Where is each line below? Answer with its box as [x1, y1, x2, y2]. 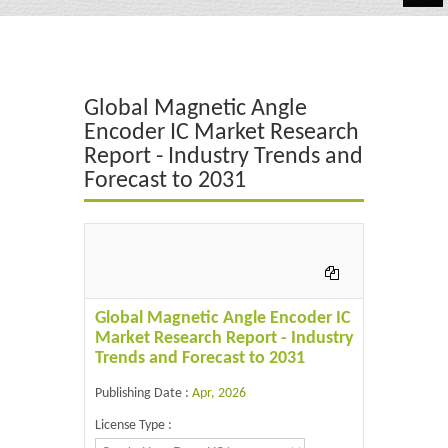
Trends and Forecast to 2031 [95, 349, 305, 368]
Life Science [17, 318, 84, 334]
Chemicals [17, 60, 75, 76]
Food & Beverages [17, 189, 124, 205]
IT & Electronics [17, 275, 108, 291]
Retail [17, 361, 50, 377]
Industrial [17, 232, 74, 248]
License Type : [95, 418, 172, 433]
